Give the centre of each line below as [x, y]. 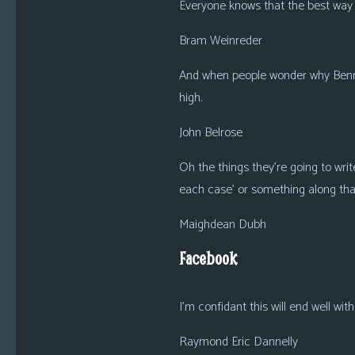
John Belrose [210, 133]
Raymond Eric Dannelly [238, 342]
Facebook [208, 258]
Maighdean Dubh [222, 225]
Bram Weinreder [220, 41]
